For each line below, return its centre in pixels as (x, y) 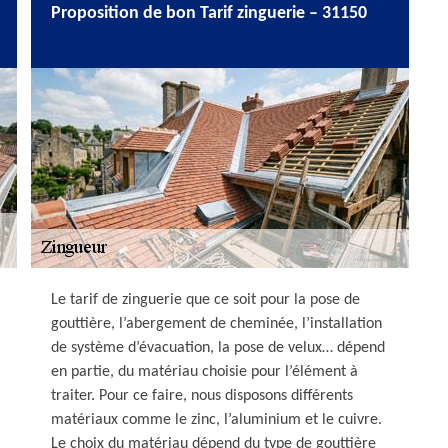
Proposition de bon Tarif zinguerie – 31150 (209, 13)
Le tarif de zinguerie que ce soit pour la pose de (205, 300)
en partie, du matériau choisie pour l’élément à (204, 372)
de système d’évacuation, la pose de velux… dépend (218, 348)
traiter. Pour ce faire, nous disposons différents (202, 396)
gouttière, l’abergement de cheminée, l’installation (216, 324)
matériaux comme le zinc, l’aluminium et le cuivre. (216, 420)
